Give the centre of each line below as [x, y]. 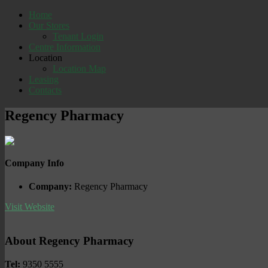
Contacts [45, 90]
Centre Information [65, 47]
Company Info [34, 163]
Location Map [79, 68]
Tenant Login [78, 36]
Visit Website [30, 207]
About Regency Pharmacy [69, 241]
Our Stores [49, 25]
